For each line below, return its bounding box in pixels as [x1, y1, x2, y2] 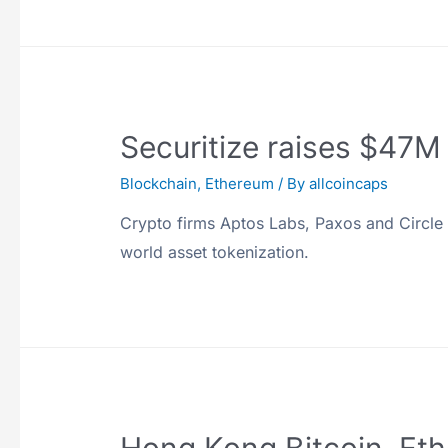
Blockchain [120, 174, 198, 194]
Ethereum [205, 174, 275, 194]
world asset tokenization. [120, 242, 310, 263]
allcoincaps [309, 174, 389, 194]
